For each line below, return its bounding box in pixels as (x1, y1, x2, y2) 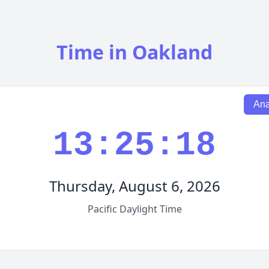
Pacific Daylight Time (87, 202, 182, 216)
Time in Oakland (56, 39, 213, 65)
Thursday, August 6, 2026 (49, 176, 220, 196)
